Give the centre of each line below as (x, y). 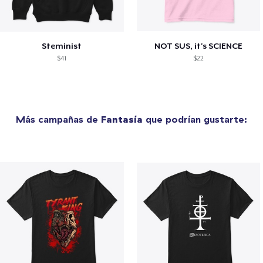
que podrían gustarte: (195, 119)
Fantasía (122, 119)
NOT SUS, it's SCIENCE (199, 45)
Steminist (62, 45)
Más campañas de (58, 119)
